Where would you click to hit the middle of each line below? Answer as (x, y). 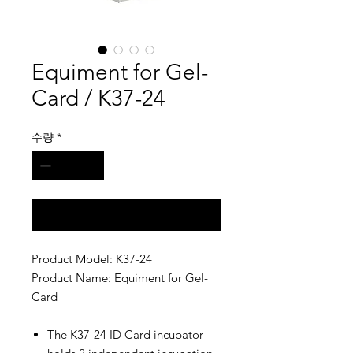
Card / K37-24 (98, 98)
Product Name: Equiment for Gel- (120, 278)
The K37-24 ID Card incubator (125, 334)
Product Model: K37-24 (92, 259)
